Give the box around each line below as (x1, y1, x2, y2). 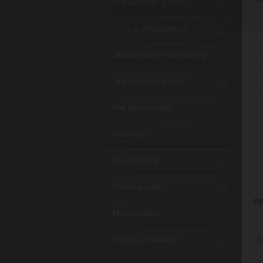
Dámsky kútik (113, 182, 162, 191)
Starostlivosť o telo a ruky (113, 50, 207, 59)
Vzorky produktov (113, 235, 177, 244)
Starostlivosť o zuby (113, 76, 186, 86)
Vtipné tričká (113, 156, 159, 165)
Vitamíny (113, 129, 145, 139)
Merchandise (113, 208, 161, 218)
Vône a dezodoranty (113, 23, 188, 33)
